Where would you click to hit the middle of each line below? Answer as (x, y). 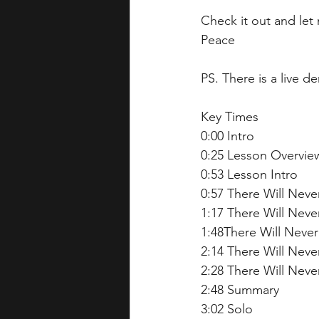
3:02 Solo (227, 309)
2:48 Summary (242, 290)
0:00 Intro (228, 136)
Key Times (231, 117)
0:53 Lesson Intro (251, 175)
